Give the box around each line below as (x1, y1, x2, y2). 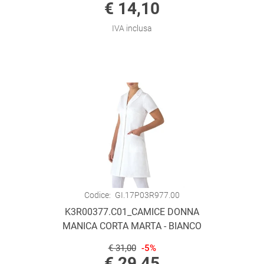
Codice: (84, 190, 111, 200)
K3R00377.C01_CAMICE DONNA (65, 206, 199, 217)
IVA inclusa (112, 24, 152, 33)
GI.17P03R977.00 (114, 190, 180, 200)
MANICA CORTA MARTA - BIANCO (62, 220, 202, 232)
